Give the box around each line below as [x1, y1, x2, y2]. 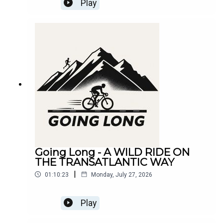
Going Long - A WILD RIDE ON [35, 145, 190, 158]
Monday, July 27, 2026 [91, 171, 152, 178]
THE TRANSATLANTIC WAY [35, 155, 174, 168]
